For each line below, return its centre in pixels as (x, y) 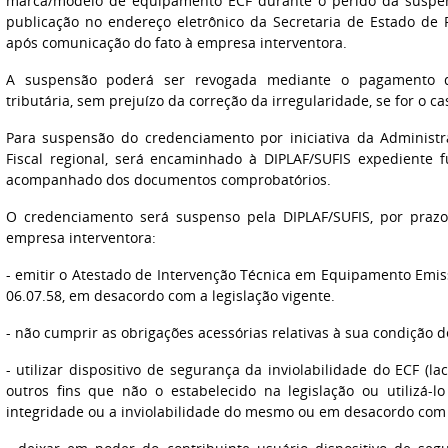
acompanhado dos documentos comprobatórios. (168, 179)
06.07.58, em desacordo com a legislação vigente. (170, 295)
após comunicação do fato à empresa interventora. (176, 42)
